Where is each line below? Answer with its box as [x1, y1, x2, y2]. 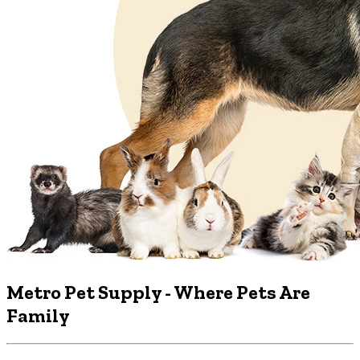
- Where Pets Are [165, 280, 310, 305]
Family [6, 304, 70, 328]
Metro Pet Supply [6, 280, 165, 305]
